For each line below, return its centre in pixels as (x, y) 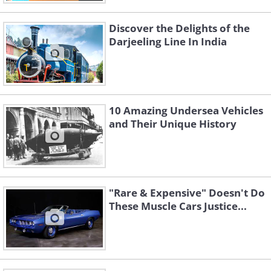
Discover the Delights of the (179, 28)
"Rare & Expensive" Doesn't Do (187, 193)
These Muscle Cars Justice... (178, 206)
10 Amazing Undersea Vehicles (186, 111)
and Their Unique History (173, 124)
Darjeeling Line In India (168, 42)
